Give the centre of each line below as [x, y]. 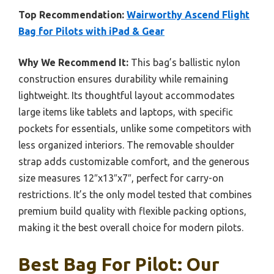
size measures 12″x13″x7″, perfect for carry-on [121, 178]
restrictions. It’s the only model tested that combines [135, 194]
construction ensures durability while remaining [123, 79]
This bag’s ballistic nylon [184, 62]
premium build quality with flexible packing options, [132, 211]
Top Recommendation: [71, 14]
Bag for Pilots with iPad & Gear [91, 31]
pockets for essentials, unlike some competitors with [135, 128]
